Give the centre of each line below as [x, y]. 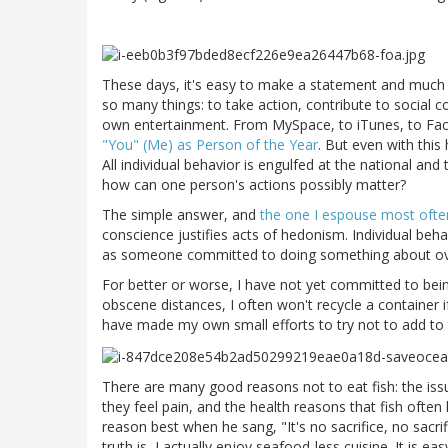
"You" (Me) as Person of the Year [210, 145]
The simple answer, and [181, 215]
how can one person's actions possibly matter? [254, 185]
